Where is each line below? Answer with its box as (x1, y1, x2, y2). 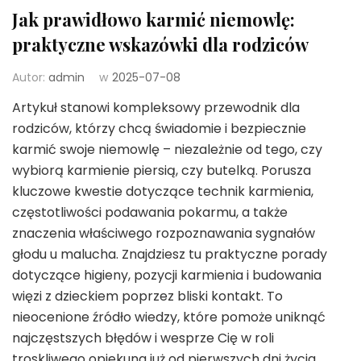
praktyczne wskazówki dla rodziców (12, 31, 309, 56)
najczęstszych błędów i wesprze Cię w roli (12, 328, 274, 347)
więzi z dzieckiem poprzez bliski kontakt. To (12, 286, 283, 305)
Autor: (12, 68, 48, 85)
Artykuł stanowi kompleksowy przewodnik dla (12, 98, 300, 117)
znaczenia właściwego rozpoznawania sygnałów (12, 223, 315, 243)
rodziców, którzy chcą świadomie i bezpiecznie (12, 118, 306, 138)
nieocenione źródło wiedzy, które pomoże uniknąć (12, 307, 326, 326)
